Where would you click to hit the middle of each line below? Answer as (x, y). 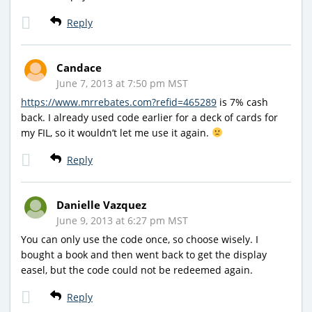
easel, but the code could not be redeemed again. (137, 270)
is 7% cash (242, 102)
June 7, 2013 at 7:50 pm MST (122, 83)
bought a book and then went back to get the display (144, 254)
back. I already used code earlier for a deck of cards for (149, 117)
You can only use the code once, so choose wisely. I (140, 239)
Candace (79, 67)
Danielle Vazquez (101, 204)
